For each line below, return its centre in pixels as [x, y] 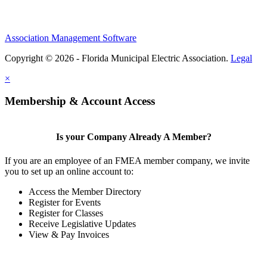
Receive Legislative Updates [82, 223]
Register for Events [65, 202]
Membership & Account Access [80, 101]
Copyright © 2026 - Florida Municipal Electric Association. [118, 58]
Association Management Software [71, 38]
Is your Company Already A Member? [133, 137]
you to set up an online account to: [69, 171]
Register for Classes [66, 213]
